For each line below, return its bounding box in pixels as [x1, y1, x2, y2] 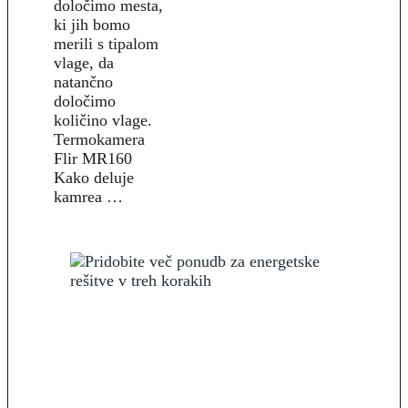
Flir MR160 [54, 148, 132, 168]
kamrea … [54, 187, 123, 206]
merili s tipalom [54, 34, 158, 53]
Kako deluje [54, 168, 134, 187]
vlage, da [54, 53, 114, 72]
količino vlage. [54, 110, 152, 129]
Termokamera [54, 129, 145, 148]
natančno [54, 72, 113, 91]
